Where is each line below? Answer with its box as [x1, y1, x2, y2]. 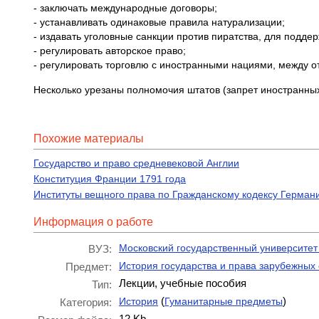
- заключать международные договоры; [33, 2, 217, 14]
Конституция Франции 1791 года [33, 173, 186, 184]
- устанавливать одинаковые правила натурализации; [33, 16, 285, 28]
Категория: [60, 296, 112, 308]
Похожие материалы [33, 132, 144, 145]
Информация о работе [33, 216, 153, 228]
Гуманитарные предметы [164, 296, 283, 307]
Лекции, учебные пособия [119, 277, 246, 289]
